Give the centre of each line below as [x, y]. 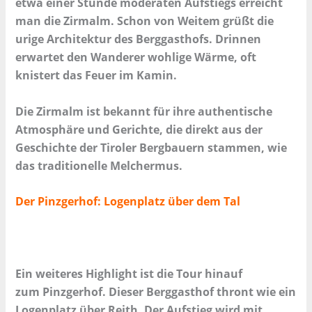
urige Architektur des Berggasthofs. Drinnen [139, 39]
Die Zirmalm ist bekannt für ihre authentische [144, 111]
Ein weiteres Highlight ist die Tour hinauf [129, 273]
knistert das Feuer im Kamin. [96, 76]
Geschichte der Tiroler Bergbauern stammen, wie [151, 147]
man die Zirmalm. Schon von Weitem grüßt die [145, 21]
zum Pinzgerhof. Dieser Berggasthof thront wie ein [156, 291]
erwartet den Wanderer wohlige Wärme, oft [136, 57]
